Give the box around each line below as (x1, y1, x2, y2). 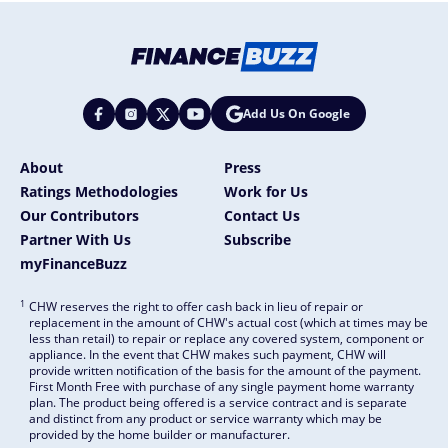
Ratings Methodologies (20, 182, 178, 202)
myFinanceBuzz (20, 254, 127, 274)
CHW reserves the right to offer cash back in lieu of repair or (29, 298, 363, 316)
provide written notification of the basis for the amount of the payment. (29, 362, 421, 380)
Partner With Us (20, 230, 131, 250)
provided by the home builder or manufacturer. (29, 426, 290, 444)
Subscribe (224, 230, 291, 250)
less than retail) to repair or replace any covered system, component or (29, 330, 424, 348)
